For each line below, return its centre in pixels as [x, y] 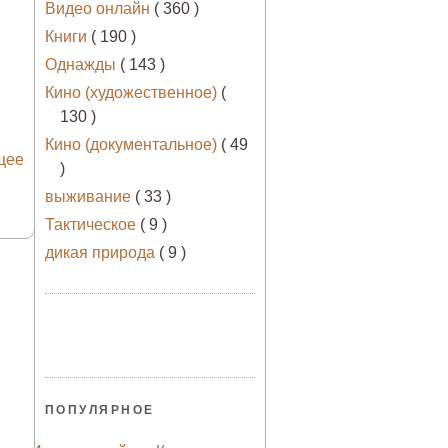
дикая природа [102, 253]
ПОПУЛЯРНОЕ [100, 410]
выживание [90, 197]
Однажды [82, 65]
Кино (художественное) [133, 93]
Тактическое [92, 225]
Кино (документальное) [133, 145]
